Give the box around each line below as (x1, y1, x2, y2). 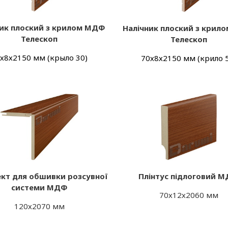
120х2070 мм (14, 201, 65, 211)
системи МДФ (11, 182, 68, 192)
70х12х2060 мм (159, 189, 218, 200)
